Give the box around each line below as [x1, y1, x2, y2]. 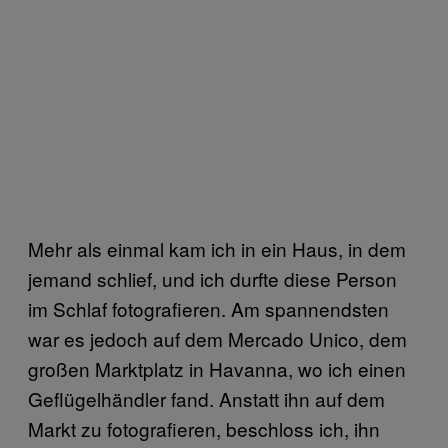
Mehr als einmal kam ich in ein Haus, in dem [28, 235, 406, 262]
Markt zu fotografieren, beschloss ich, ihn [28, 415, 380, 442]
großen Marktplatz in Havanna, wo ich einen [28, 355, 406, 382]
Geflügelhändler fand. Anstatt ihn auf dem [28, 385, 385, 412]
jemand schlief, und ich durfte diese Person [28, 265, 397, 292]
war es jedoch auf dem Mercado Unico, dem [28, 325, 407, 352]
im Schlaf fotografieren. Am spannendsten [28, 295, 389, 322]
